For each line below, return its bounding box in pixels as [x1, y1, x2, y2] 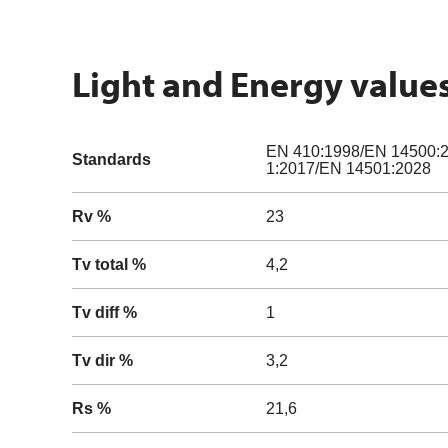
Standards [72, 151, 151, 168]
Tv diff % [72, 304, 137, 321]
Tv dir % [72, 352, 133, 369]
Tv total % [72, 256, 146, 273]
